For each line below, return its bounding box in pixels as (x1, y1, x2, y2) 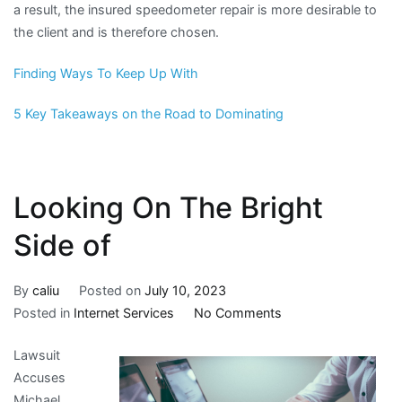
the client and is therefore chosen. (13, 24, 219, 40)
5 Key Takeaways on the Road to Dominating (13, 105, 284, 121)
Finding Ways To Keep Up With (13, 65, 198, 81)
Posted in (13, 304, 74, 320)
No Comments (193, 304, 282, 320)
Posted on (78, 282, 144, 298)
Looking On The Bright (13, 189, 323, 225)
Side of (13, 227, 111, 263)
